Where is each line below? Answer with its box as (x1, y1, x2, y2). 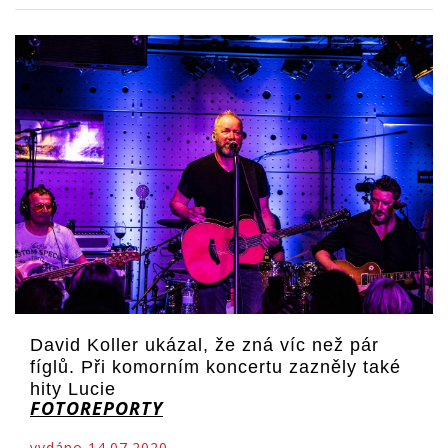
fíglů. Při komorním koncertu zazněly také (30, 356, 401, 377)
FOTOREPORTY (30, 395, 163, 420)
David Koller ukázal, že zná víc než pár (30, 334, 379, 355)
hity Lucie (30, 378, 116, 399)
